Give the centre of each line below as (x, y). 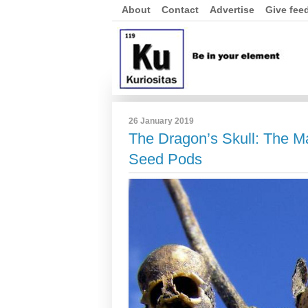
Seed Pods (165, 159)
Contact (180, 10)
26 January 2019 (161, 121)
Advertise (232, 10)
